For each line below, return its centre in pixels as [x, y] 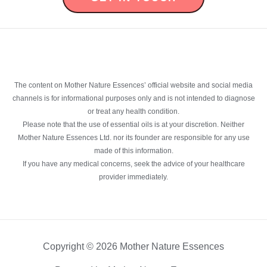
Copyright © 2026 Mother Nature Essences [133, 247]
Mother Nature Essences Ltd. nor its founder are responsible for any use [133, 138]
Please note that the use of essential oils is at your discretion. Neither [133, 125]
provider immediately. [133, 177]
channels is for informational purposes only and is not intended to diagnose [133, 99]
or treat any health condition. [133, 112]
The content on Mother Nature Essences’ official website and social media [133, 86]
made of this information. [133, 151]
